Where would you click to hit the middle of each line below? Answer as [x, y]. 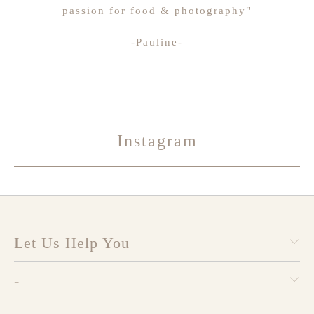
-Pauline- [157, 41]
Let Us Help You [72, 243]
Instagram [157, 141]
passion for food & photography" [157, 10]
